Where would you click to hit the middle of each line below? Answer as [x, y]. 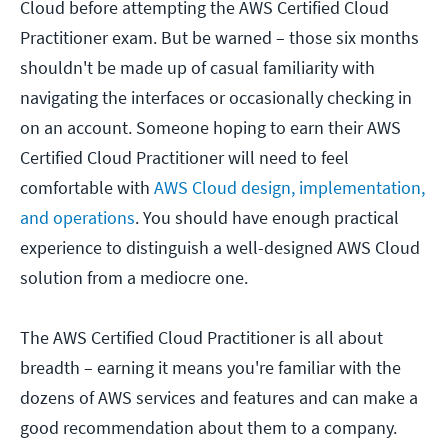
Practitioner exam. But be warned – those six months [219, 38]
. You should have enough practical [267, 218]
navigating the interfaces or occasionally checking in [216, 98]
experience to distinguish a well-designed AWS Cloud [220, 248]
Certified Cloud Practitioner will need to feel [184, 158]
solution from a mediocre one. [134, 278]
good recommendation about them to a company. [208, 428]
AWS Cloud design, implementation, [289, 188]
